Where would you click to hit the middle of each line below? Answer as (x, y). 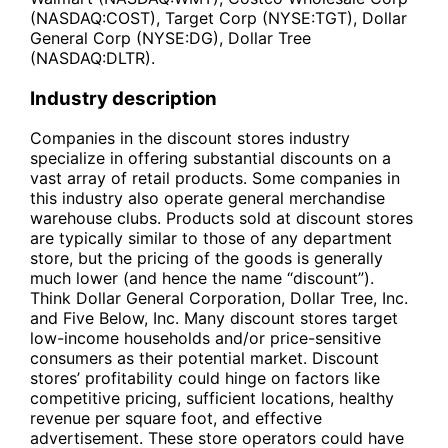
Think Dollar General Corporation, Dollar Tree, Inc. (219, 298)
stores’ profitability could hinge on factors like (205, 378)
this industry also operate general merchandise (207, 198)
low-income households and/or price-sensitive (205, 338)
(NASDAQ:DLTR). (92, 57)
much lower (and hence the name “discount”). (202, 278)
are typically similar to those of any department (211, 238)
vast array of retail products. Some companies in (215, 178)
